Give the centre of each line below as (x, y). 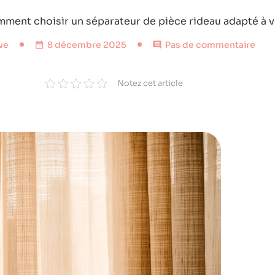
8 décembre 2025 (87, 45)
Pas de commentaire (210, 45)
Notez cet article (150, 83)
